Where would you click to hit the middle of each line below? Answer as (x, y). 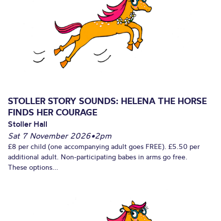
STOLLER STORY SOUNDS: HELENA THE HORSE (107, 101)
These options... (33, 167)
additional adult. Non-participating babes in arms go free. (98, 157)
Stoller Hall (28, 124)
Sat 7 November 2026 (49, 136)
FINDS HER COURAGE (53, 112)
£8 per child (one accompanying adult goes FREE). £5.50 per (104, 147)
